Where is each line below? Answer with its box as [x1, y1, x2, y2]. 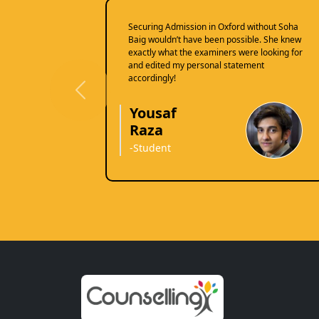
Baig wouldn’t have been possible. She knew [127, 33, 301, 46]
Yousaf [129, 103, 177, 123]
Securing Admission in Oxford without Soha [127, 21, 298, 33]
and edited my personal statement [127, 59, 264, 72]
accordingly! [127, 72, 176, 85]
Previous [79, 89, 127, 105]
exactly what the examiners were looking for [127, 46, 303, 59]
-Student [129, 141, 171, 155]
